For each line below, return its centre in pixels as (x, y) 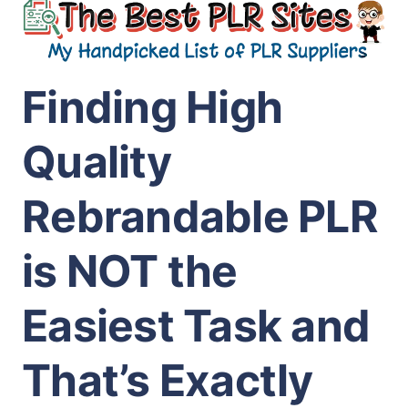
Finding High (152, 107)
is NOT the (130, 271)
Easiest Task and (196, 326)
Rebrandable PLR (200, 216)
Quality (97, 162)
